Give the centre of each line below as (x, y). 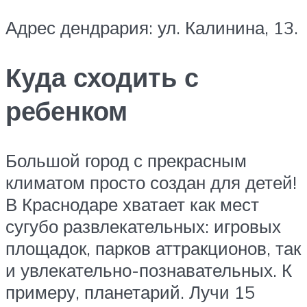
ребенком (66, 111)
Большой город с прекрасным (126, 161)
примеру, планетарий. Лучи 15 (130, 292)
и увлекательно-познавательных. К (149, 270)
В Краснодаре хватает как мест (132, 205)
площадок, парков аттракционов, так (153, 248)
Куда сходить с (102, 77)
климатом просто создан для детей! (151, 183)
